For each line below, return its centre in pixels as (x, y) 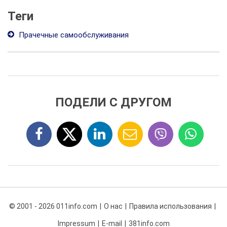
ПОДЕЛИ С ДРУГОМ (113, 102)
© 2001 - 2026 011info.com (53, 206)
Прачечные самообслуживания (73, 35)
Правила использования (170, 206)
